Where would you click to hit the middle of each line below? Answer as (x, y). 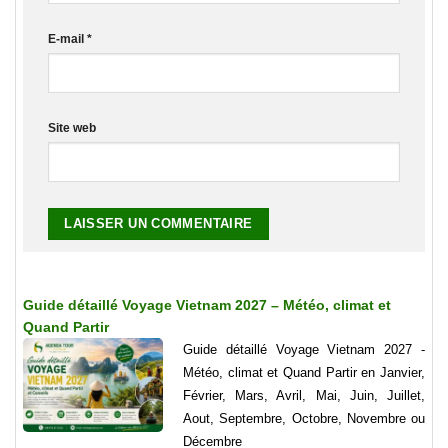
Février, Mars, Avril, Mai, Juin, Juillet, (304, 396)
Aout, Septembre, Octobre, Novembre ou (304, 419)
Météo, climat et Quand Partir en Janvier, (304, 373)
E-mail (67, 39)
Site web (72, 128)
